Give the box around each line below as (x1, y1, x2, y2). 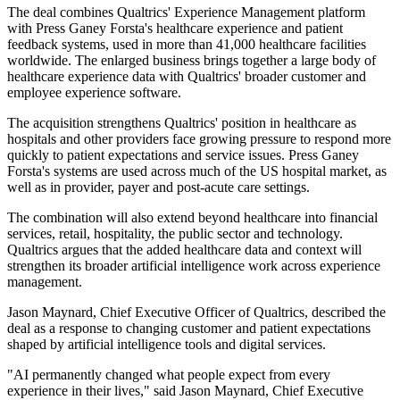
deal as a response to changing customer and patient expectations (7, 321, 371, 337)
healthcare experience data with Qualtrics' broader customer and (7, 69, 366, 85)
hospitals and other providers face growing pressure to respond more (7, 131, 391, 147)
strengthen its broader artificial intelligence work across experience (7, 258, 380, 274)
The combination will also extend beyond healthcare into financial (7, 210, 378, 226)
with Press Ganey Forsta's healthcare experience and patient (7, 21, 343, 37)
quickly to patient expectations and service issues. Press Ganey (7, 147, 359, 163)
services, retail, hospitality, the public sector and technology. (7, 226, 343, 242)
